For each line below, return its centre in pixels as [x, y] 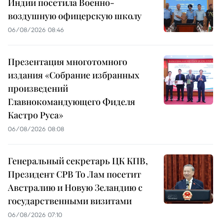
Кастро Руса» [36, 115]
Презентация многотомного [68, 62]
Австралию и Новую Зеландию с [75, 188]
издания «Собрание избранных [74, 75]
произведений [38, 89]
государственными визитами [70, 201]
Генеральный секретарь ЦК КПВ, [78, 161]
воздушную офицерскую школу [75, 16]
